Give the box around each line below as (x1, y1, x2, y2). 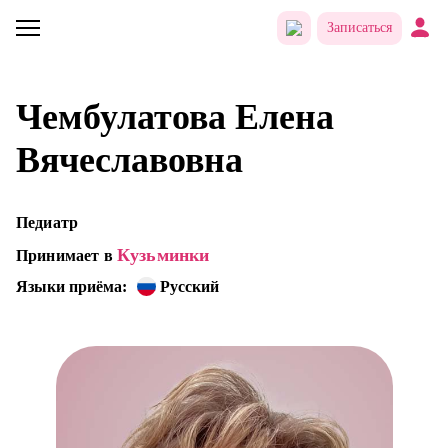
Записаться (327, 20, 392, 35)
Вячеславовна (16, 140, 243, 180)
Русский (160, 278, 219, 295)
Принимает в (16, 247, 117, 264)
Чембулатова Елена (16, 97, 334, 137)
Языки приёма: (16, 278, 127, 295)
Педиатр (16, 214, 79, 231)
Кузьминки (116, 245, 210, 265)
